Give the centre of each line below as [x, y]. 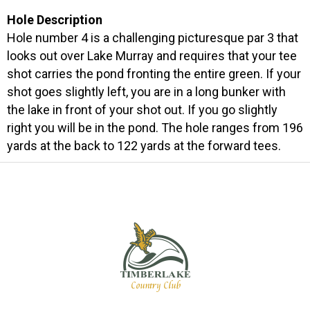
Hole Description [56, 19]
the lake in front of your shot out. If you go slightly [142, 109]
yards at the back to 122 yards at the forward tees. [144, 145]
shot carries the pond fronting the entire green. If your [154, 73]
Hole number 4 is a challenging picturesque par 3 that [153, 37]
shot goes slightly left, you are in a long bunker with [146, 91]
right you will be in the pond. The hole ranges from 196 [155, 127]
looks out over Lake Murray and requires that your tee [152, 55]
